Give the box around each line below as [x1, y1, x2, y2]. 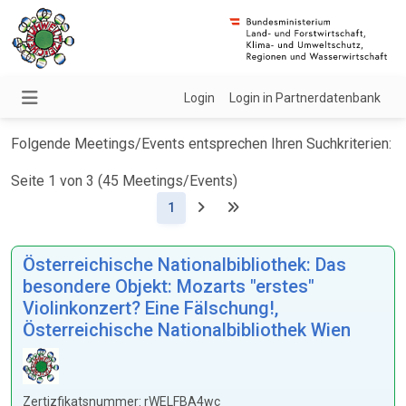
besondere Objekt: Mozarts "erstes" [23, 275, 314, 297]
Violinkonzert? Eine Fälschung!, [23, 297, 278, 319]
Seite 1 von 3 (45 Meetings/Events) [11, 172, 237, 189]
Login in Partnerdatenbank [229, 91, 381, 105]
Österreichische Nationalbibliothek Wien [23, 319, 351, 341]
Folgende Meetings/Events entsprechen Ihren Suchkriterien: [11, 135, 391, 152]
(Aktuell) [173, 199, 226, 215]
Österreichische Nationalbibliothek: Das [23, 254, 346, 275]
